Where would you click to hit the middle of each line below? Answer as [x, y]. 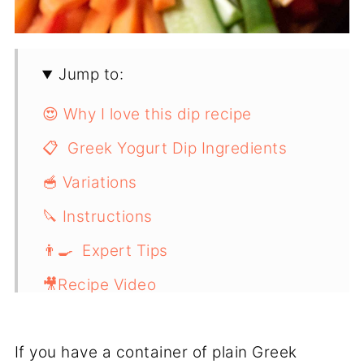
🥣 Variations [89, 183]
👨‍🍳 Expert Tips [105, 251]
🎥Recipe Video [99, 285]
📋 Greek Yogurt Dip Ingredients [165, 149]
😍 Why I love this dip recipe [147, 115]
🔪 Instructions [97, 217]
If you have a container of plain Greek [156, 353]
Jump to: [91, 75]
